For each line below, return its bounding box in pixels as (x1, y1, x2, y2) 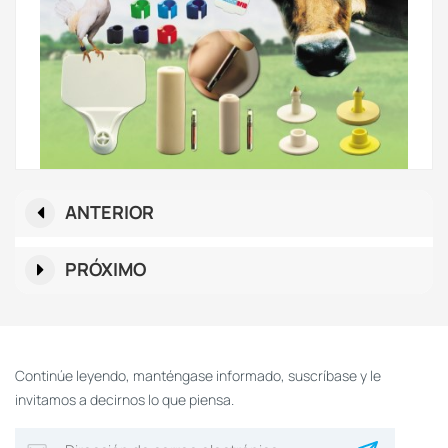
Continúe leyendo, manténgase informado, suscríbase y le (15, 366, 381, 385)
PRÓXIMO (65, 256, 146, 281)
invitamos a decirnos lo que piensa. (15, 390, 234, 409)
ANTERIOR (65, 199, 154, 224)
